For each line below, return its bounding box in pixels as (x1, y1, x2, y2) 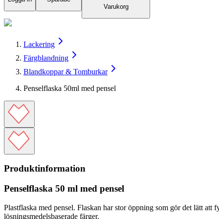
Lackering (23, 40, 55, 48)
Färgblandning (23, 53, 68, 62)
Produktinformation (4, 163, 86, 174)
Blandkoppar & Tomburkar (23, 67, 108, 76)
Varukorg (103, 3, 129, 11)
